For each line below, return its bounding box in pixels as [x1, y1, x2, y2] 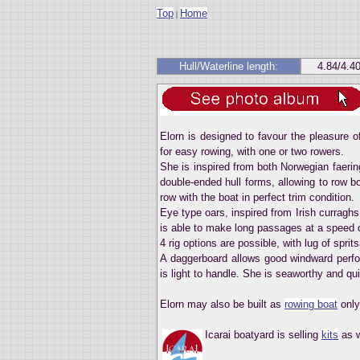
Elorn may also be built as [160, 297, 284, 310]
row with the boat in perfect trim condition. [160, 190, 354, 203]
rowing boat [284, 297, 337, 310]
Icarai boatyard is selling [205, 328, 321, 341]
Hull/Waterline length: [179, 59, 278, 72]
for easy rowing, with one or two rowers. [160, 145, 344, 157]
